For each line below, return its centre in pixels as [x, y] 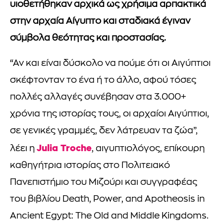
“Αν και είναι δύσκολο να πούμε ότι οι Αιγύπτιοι [110, 64]
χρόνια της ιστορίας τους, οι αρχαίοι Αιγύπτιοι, [110, 114]
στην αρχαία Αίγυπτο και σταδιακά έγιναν [100, 22]
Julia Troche [64, 148]
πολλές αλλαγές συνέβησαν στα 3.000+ [98, 98]
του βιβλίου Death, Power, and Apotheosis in [107, 200]
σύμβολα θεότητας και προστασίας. [88, 39]
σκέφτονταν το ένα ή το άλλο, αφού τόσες [103, 81]
